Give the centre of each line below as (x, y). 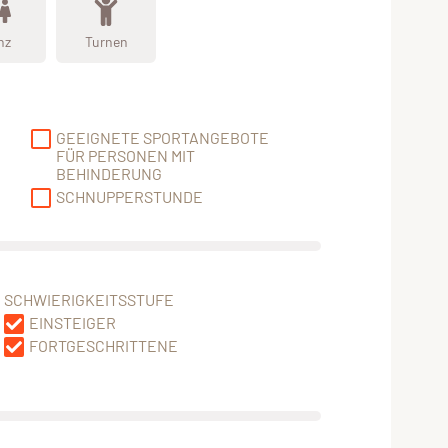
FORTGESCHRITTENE (103, 346)
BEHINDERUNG (109, 174)
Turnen (106, 41)
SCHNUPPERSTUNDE (129, 197)
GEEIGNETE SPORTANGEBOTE (162, 138)
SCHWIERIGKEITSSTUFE (88, 300)
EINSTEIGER (72, 323)
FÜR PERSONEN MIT (125, 156)
